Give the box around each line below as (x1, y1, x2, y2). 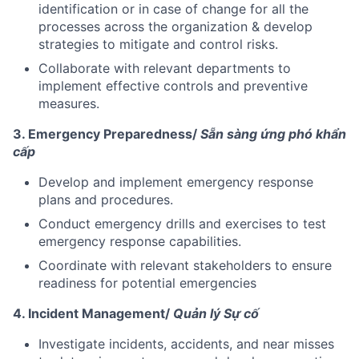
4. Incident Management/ (13, 305, 173, 321)
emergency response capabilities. (38, 232, 241, 249)
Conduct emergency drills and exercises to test (38, 215, 326, 232)
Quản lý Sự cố (173, 305, 259, 321)
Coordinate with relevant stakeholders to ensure (38, 256, 332, 273)
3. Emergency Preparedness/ (13, 125, 200, 142)
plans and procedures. (38, 191, 173, 208)
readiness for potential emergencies (38, 274, 256, 291)
